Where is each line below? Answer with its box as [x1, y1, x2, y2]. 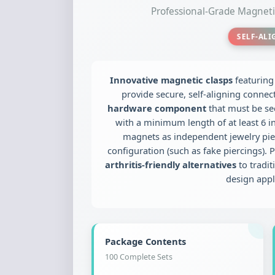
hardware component [107, 102, 206, 114]
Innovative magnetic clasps [110, 74, 233, 86]
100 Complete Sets [105, 252, 172, 262]
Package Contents [105, 235, 186, 247]
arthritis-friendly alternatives [104, 158, 236, 171]
